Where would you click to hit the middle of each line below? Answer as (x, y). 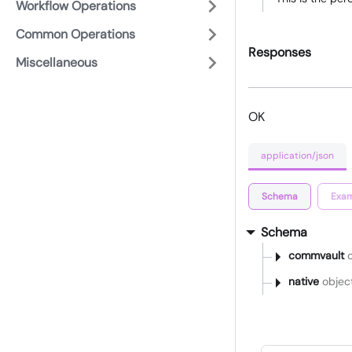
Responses (280, 53)
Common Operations (75, 34)
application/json (297, 155)
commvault (316, 256)
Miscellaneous (57, 62)
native (304, 282)
